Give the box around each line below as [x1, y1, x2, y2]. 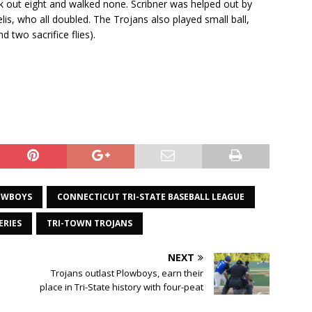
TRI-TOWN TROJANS [47, 217, 132, 230]
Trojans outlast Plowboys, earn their [51, 267, 204, 280]
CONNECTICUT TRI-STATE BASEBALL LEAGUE [57, 191, 244, 203]
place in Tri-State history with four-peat [40, 281, 204, 294]
